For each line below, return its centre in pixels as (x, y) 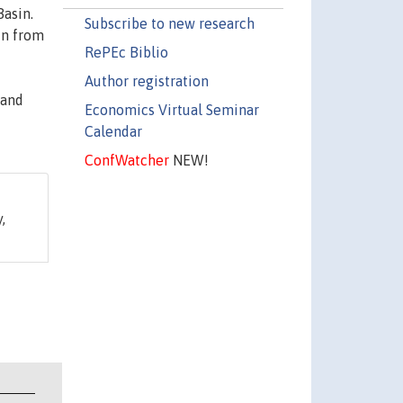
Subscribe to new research (169, 23)
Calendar (113, 131)
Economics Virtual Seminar (171, 109)
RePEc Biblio (126, 52)
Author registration (146, 81)
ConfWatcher (126, 160)
